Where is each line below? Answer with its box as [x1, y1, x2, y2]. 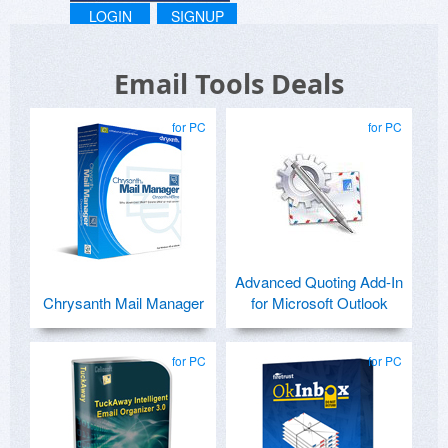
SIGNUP [170, 5, 224, 26]
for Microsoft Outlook [250, 291, 388, 313]
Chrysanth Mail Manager [42, 291, 204, 313]
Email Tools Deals [114, 64, 344, 102]
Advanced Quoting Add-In [235, 270, 403, 292]
